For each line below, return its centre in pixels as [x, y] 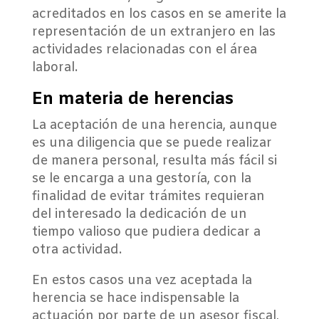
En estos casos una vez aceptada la [142, 281]
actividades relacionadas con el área [144, 50]
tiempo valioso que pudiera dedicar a [146, 232]
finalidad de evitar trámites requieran [148, 197]
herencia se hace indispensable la [135, 298]
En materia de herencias [135, 100]
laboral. [54, 68]
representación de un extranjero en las [153, 32]
